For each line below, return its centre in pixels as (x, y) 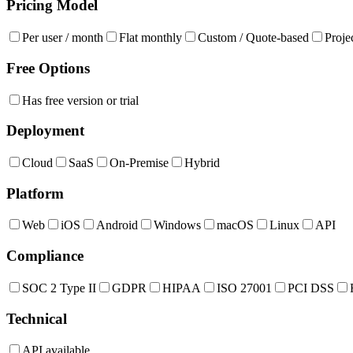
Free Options (48, 68)
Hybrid (202, 162)
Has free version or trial (80, 100)
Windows (177, 225)
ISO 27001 (244, 288)
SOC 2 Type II (59, 288)
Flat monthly (150, 38)
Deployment (45, 131)
